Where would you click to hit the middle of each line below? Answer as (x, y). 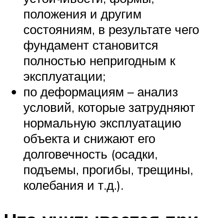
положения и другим (82, 13)
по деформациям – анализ (101, 91)
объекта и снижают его (89, 138)
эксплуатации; (64, 76)
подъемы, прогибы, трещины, (108, 169)
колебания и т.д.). (73, 185)
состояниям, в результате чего (111, 29)
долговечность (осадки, (91, 154)
